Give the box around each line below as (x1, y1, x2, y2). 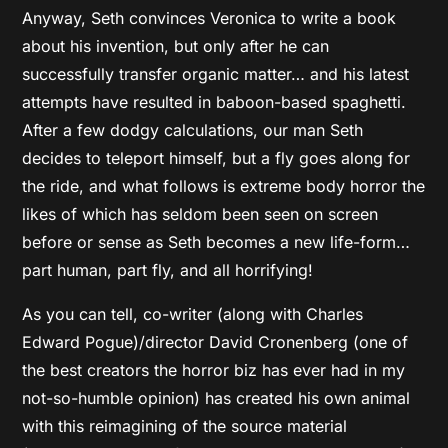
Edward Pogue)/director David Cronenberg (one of (22, 331, 409, 352)
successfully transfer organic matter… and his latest (22, 63, 410, 84)
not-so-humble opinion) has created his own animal (22, 387, 411, 408)
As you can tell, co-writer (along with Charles (22, 303, 364, 324)
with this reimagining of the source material (22, 415, 348, 436)
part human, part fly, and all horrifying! (22, 259, 314, 280)
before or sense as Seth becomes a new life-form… (22, 231, 411, 252)
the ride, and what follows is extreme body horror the (22, 175, 426, 196)
